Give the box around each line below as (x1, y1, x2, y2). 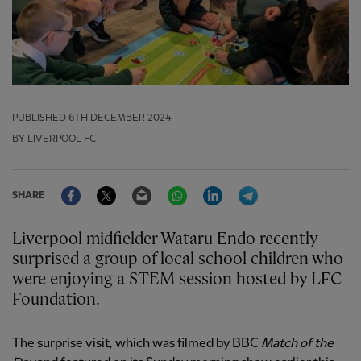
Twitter (116, 179, 158, 193)
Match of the (261, 337, 334, 351)
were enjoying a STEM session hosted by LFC (12, 271, 342, 289)
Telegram (258, 179, 312, 193)
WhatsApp (187, 179, 246, 193)
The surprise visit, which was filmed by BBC (12, 337, 261, 351)
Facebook (81, 179, 135, 193)
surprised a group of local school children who (12, 251, 343, 269)
